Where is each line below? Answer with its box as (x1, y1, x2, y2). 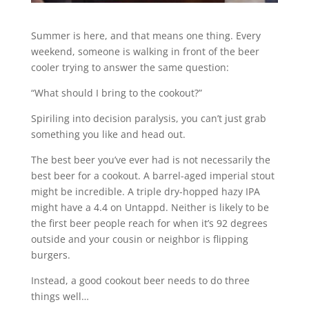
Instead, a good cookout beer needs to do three (30, 273, 250, 287)
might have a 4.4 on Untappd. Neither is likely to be (30, 200, 269, 214)
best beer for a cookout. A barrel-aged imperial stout (30, 168, 275, 182)
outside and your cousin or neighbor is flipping (30, 232, 248, 246)
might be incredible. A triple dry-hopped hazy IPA (30, 184, 260, 198)
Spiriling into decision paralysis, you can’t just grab (30, 111, 266, 125)
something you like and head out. (30, 127, 186, 141)
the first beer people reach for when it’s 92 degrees (30, 216, 268, 230)
